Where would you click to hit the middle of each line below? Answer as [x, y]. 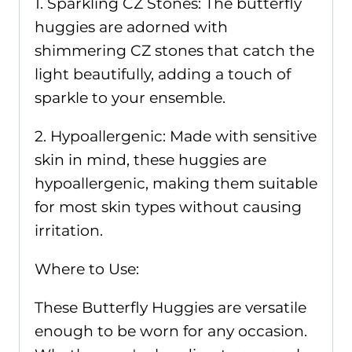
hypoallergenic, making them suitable [176, 183]
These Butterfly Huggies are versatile [170, 307]
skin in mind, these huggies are [150, 159]
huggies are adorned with [131, 27]
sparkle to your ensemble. [130, 97]
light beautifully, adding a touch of [163, 74]
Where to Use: [87, 269]
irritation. [69, 230]
